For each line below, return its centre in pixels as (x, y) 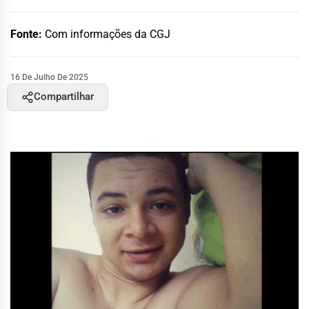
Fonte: (28, 34)
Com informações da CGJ (108, 34)
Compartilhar (64, 97)
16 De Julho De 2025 (49, 77)
